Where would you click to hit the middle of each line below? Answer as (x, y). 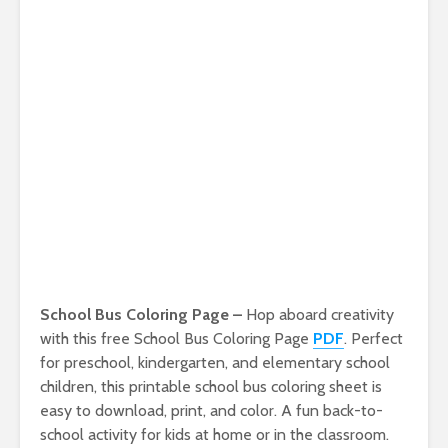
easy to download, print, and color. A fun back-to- (211, 411)
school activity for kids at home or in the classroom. (214, 435)
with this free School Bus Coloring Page (176, 339)
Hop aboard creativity (320, 315)
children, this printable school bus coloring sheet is (211, 387)
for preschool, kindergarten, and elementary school (215, 363)
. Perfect (373, 339)
